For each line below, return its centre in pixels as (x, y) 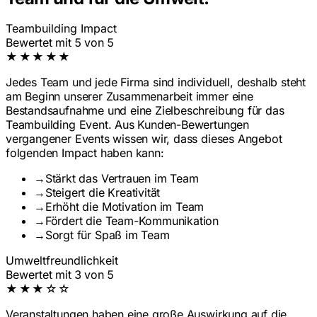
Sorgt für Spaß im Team (107, 235)
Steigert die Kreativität (103, 192)
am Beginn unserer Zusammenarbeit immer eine (129, 96)
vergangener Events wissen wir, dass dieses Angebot (144, 138)
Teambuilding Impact (61, 28)
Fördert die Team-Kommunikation (132, 220)
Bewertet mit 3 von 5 (60, 274)
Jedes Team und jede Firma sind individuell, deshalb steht (156, 82)
